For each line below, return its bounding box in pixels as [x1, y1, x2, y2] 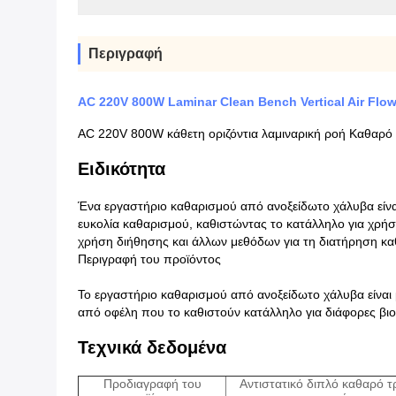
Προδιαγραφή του [103, 377, 202, 391]
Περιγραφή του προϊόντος [78, 252, 221, 266]
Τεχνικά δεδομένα [78, 338, 226, 357]
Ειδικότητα [78, 159, 165, 179]
